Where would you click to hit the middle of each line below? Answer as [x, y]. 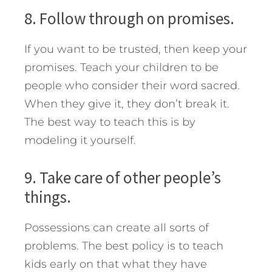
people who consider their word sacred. [132, 85]
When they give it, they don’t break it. [127, 104]
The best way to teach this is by [110, 122]
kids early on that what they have [116, 264]
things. [48, 196]
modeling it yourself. [80, 140]
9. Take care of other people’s [123, 177]
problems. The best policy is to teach [124, 246]
